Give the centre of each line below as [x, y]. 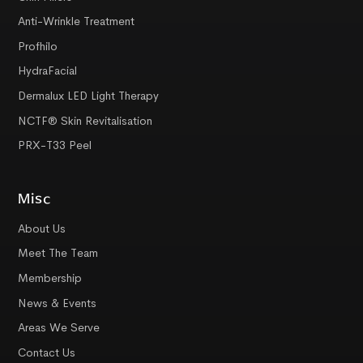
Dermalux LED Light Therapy [89, 96]
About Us [42, 228]
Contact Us [47, 352]
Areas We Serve [59, 328]
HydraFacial [48, 71]
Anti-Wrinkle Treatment [77, 21]
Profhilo [38, 46]
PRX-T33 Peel [55, 145]
